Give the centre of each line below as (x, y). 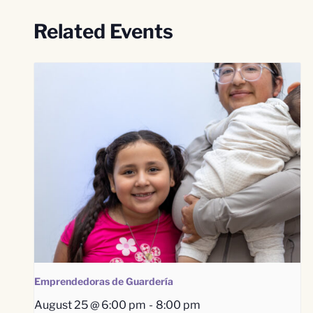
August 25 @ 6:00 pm (90, 304)
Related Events (103, 31)
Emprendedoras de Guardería (103, 281)
